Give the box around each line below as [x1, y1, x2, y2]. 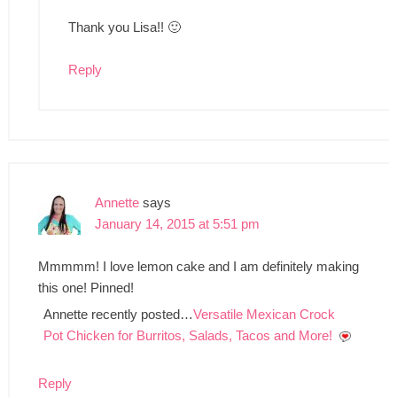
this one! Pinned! [37, 279, 134, 295]
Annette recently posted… [43, 306, 193, 322]
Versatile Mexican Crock [192, 306, 335, 322]
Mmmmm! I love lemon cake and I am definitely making [37, 258, 359, 274]
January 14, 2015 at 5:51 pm [94, 215, 260, 231]
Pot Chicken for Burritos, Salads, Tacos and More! [43, 327, 332, 343]
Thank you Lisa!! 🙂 [67, 19, 181, 35]
